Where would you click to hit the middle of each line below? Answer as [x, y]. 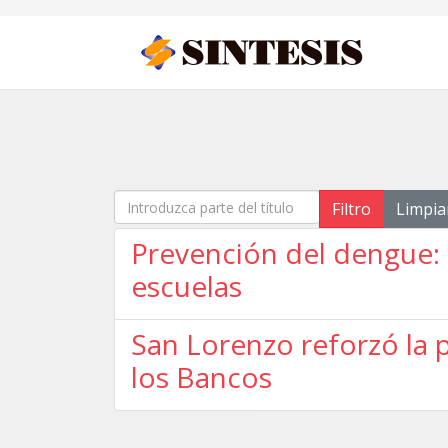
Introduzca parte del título [211, 201]
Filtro [351, 209]
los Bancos [201, 377]
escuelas [186, 286]
